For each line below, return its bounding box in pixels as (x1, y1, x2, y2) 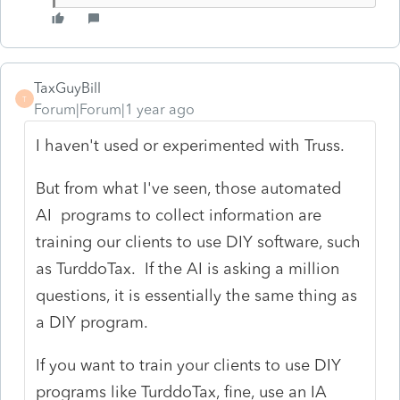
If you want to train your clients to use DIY (36, 354, 342, 375)
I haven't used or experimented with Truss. (36, 135, 346, 155)
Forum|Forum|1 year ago (34, 100, 195, 118)
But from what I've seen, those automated (36, 178, 342, 198)
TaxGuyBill (34, 79, 101, 96)
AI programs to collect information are (36, 204, 322, 225)
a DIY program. (36, 312, 149, 332)
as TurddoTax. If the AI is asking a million (36, 258, 340, 279)
